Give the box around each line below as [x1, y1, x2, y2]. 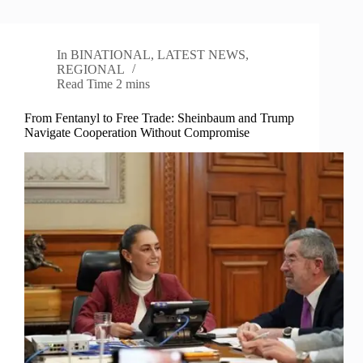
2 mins [116, 77, 151, 92]
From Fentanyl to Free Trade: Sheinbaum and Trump [24, 111, 294, 126]
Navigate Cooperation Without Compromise [24, 126, 250, 140]
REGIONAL [57, 62, 125, 77]
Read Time [57, 77, 113, 92]
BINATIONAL [70, 48, 152, 62]
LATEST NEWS [157, 48, 246, 62]
